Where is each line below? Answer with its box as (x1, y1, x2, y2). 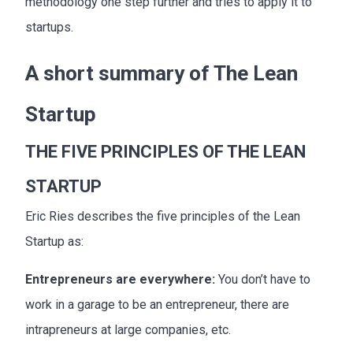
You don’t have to (218, 271, 310, 287)
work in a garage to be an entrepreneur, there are (25, 296, 289, 312)
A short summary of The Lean (25, 61, 298, 85)
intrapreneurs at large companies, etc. (25, 321, 231, 337)
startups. (25, 19, 73, 35)
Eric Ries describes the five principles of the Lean (25, 208, 300, 224)
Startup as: (25, 233, 84, 249)
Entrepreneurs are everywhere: (25, 271, 218, 287)
